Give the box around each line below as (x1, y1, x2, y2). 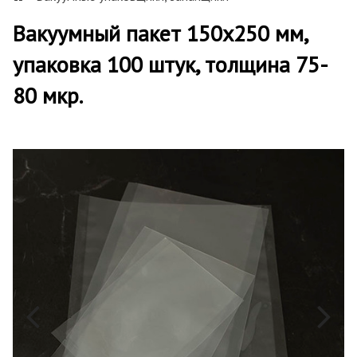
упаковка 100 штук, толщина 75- (13, 49, 328, 79)
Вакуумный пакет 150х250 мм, (13, 18, 308, 48)
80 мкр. (13, 80, 83, 110)
